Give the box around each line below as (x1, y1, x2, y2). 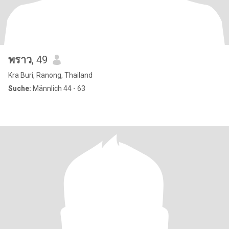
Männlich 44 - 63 (31, 84, 85, 93)
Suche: (8, 84, 31, 93)
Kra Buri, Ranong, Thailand (8, 71, 93, 79)
